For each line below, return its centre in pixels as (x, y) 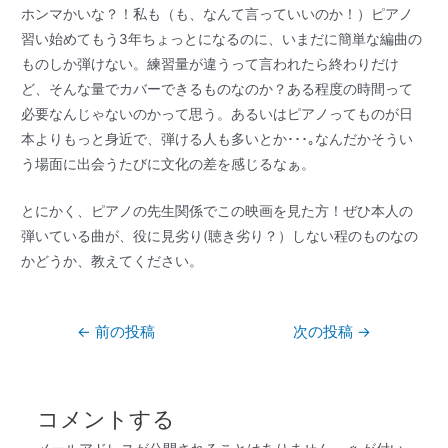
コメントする (105, 418)
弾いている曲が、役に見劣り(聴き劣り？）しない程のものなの (220, 235)
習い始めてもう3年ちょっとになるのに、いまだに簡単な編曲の (222, 38)
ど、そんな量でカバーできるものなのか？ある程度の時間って (217, 88)
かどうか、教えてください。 (112, 260)
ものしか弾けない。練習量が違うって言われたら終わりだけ (210, 63)
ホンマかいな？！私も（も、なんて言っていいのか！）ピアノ (217, 13)
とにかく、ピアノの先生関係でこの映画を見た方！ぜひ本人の (217, 210)
